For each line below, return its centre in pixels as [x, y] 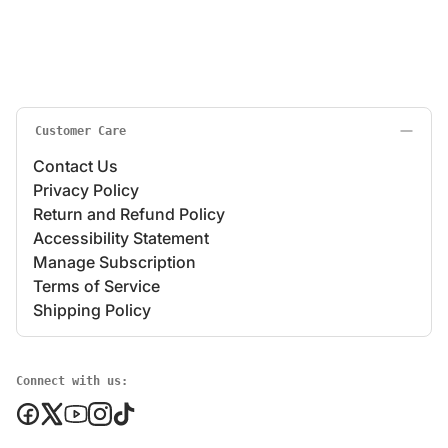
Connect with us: [72, 380]
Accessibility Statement [121, 237]
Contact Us [75, 165]
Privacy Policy [86, 189]
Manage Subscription [114, 261]
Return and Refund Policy [129, 213]
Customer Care [80, 130]
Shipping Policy [92, 309]
